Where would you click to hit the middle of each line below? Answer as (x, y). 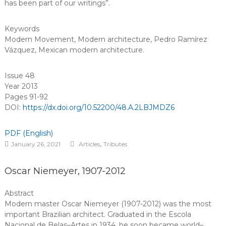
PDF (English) (29, 133)
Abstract (19, 193)
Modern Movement (39, 39)
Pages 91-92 (26, 97)
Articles (89, 144)
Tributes (115, 144)
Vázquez (19, 50)
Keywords (22, 29)
